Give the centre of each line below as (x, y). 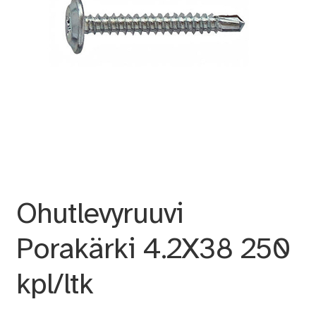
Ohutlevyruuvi (99, 213)
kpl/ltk (54, 283)
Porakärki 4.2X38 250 (153, 248)
